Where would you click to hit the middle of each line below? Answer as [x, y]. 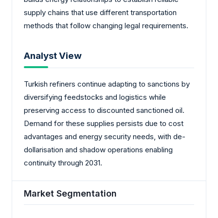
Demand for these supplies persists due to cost [104, 124]
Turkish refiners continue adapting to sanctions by [107, 84]
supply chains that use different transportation [100, 12]
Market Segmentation [70, 193]
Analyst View [53, 56]
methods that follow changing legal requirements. [106, 25]
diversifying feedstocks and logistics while [95, 97]
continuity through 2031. [63, 163]
